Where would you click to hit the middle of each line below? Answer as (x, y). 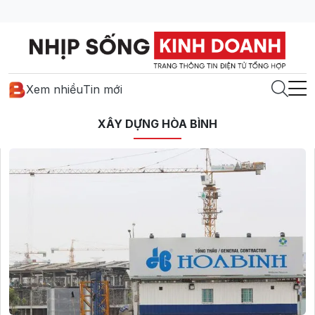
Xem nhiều (54, 90)
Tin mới (103, 90)
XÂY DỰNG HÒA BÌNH (157, 123)
